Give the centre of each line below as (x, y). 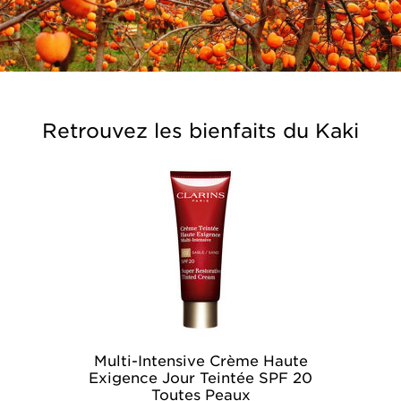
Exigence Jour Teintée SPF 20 (200, 378)
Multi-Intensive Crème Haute (200, 361)
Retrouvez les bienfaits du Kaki (200, 130)
